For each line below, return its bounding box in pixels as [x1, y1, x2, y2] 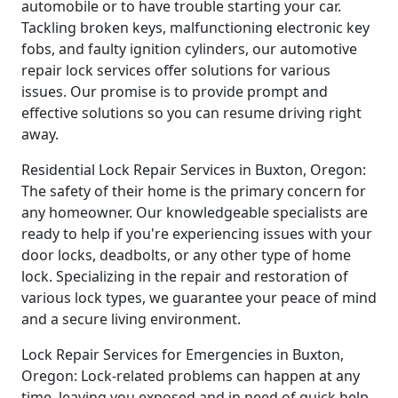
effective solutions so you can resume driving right [21, 102, 362, 123]
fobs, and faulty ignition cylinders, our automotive [21, 38, 357, 59]
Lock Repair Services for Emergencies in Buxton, [21, 344, 344, 364]
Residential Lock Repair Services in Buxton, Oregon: [21, 159, 366, 179]
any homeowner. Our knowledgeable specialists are [21, 202, 368, 222]
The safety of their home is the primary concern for [21, 180, 366, 201]
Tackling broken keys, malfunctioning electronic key [21, 17, 370, 37]
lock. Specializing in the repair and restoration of [21, 266, 348, 286]
